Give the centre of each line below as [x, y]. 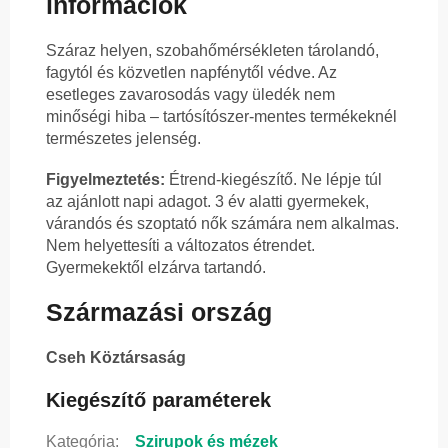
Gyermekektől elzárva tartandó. [156, 267]
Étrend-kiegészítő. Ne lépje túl [273, 179]
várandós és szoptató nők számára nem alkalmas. [222, 223]
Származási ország [159, 312]
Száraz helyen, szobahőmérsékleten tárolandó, [212, 50]
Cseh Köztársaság [116, 358]
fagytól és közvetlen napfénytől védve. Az [191, 72]
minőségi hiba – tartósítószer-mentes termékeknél [221, 116]
